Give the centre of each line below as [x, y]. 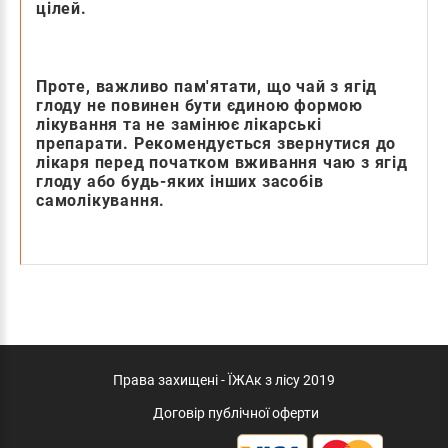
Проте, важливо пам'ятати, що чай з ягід [207, 86]
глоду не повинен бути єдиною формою [199, 105]
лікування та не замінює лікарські [179, 124]
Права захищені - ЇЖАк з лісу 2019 [224, 379]
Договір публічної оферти [235, 412]
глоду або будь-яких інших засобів [180, 181]
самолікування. [101, 200]
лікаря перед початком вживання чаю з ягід [222, 162]
